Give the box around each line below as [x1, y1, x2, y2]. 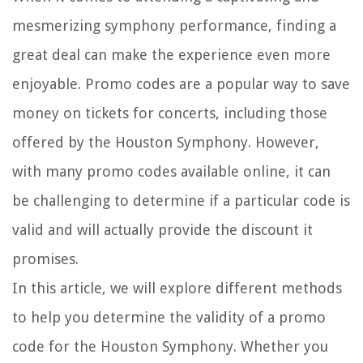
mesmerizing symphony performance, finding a [12, 16, 336, 34]
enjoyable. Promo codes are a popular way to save [12, 75, 350, 92]
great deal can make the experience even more [12, 45, 331, 63]
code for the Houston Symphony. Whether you [12, 337, 328, 355]
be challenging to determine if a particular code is [12, 191, 350, 209]
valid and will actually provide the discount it [12, 220, 313, 238]
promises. [12, 250, 79, 267]
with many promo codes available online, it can [12, 162, 331, 180]
